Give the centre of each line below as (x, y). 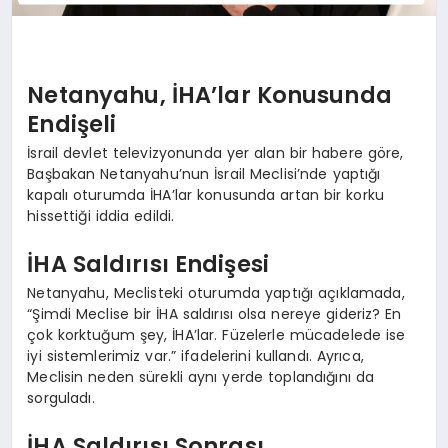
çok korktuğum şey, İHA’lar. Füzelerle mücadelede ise (216, 335)
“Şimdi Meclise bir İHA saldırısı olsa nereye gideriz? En (214, 314)
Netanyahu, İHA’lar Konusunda (209, 94)
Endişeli (72, 123)
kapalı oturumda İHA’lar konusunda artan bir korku (206, 195)
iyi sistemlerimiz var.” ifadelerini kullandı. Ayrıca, (195, 356)
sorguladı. (61, 398)
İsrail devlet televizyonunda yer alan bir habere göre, (215, 153)
